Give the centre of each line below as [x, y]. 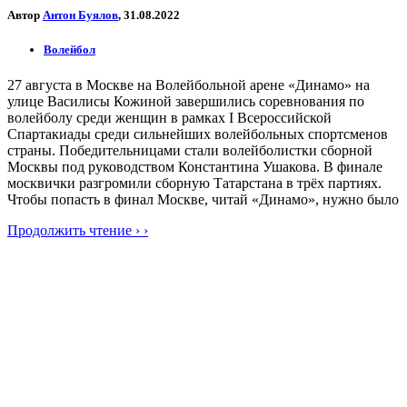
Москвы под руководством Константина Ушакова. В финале [195, 167]
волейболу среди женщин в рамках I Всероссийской [169, 118]
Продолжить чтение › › [78, 231]
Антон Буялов [80, 15]
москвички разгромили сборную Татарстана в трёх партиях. [194, 184]
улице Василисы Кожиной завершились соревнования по [186, 102]
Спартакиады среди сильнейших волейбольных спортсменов [198, 134]
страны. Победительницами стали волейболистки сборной [190, 151]
